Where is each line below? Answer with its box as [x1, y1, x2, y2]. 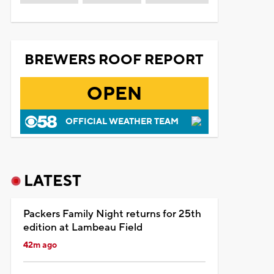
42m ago [23, 239, 57, 251]
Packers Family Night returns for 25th [23, 207, 201, 221]
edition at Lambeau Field [23, 220, 143, 234]
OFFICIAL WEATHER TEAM [65, 116, 179, 127]
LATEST [23, 171, 81, 191]
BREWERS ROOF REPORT [24, 50, 204, 69]
